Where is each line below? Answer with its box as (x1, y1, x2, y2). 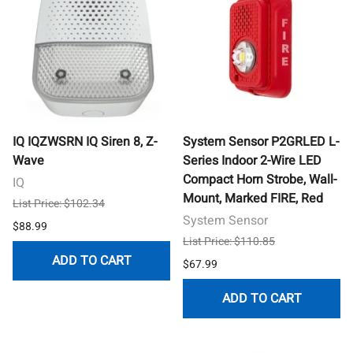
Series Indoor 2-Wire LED (183, 150, 321, 170)
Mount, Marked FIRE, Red (183, 188, 323, 208)
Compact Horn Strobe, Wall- (183, 169, 336, 189)
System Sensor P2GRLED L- (183, 132, 339, 151)
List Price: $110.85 (183, 232, 275, 250)
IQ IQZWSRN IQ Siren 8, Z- (13, 132, 157, 151)
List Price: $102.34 (13, 195, 105, 212)
